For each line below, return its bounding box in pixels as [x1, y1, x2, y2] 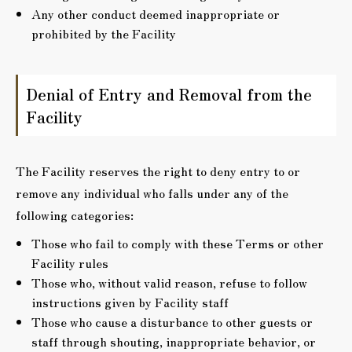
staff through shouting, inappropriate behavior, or [31, 332, 316, 350]
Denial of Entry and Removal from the [26, 82, 312, 105]
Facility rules [31, 253, 108, 272]
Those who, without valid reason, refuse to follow [31, 273, 307, 291]
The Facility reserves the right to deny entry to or [16, 161, 300, 180]
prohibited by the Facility [31, 24, 176, 42]
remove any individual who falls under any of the [16, 183, 288, 202]
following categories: [16, 205, 134, 224]
